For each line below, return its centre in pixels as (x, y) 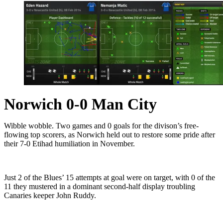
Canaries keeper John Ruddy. (50, 196)
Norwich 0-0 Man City (80, 104)
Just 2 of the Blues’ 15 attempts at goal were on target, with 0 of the (110, 178)
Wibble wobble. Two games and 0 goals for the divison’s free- (101, 126)
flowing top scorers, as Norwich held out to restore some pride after (110, 135)
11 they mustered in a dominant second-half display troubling (100, 187)
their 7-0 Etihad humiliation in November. (69, 144)
